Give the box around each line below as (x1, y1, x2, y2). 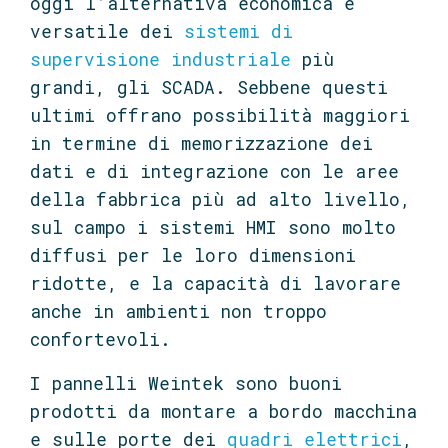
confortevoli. (30, 327, 171, 351)
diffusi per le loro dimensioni (30, 243, 356, 267)
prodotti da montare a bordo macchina (30, 399, 417, 423)
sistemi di (184, 19, 293, 43)
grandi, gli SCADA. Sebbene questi (30, 75, 388, 99)
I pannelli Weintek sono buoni (30, 371, 342, 395)
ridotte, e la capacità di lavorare (30, 271, 401, 295)
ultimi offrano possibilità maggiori (30, 103, 410, 127)
